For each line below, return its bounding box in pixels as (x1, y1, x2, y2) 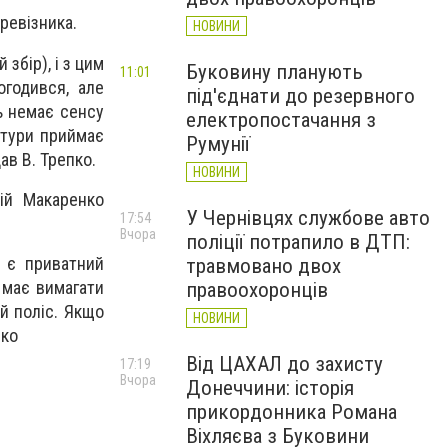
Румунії (186, 132, 250, 156)
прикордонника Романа (186, 400, 397, 424)
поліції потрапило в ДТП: (186, 230, 410, 254)
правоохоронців (186, 278, 328, 302)
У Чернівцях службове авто (186, 206, 430, 230)
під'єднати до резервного (186, 84, 415, 108)
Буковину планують (186, 60, 363, 84)
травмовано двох (186, 254, 341, 278)
